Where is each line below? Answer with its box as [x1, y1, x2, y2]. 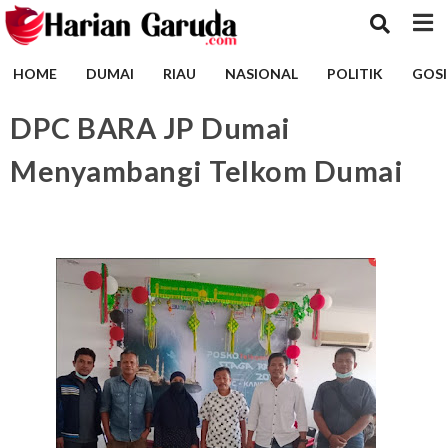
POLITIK [327, 65, 383, 82]
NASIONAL [225, 65, 298, 82]
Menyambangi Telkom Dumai [10, 154, 403, 188]
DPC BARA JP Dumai [10, 111, 291, 145]
